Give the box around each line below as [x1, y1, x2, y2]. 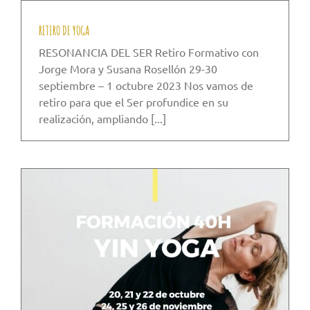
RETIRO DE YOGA [39, 22, 89, 38]
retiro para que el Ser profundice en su [39, 94, 228, 109]
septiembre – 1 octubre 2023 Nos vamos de [39, 77, 253, 92]
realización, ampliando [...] [39, 111, 166, 125]
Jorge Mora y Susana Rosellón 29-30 [39, 61, 217, 75]
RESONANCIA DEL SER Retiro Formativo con [39, 44, 259, 59]
